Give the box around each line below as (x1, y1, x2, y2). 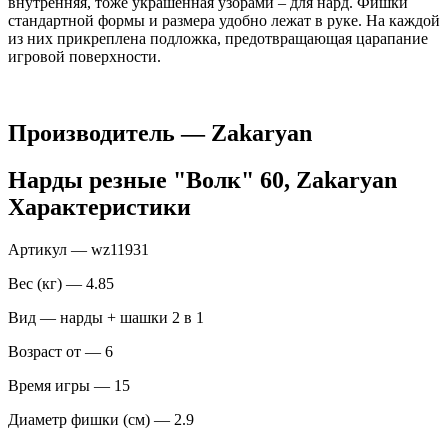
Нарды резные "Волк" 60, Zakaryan (8, 166, 397, 193)
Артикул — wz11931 (8, 240, 149, 258)
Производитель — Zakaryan (8, 120, 312, 147)
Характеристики (8, 193, 191, 220)
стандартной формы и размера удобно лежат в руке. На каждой (8, 12, 440, 30)
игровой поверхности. (8, 48, 161, 66)
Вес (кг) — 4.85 (8, 274, 114, 292)
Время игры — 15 (8, 376, 130, 394)
